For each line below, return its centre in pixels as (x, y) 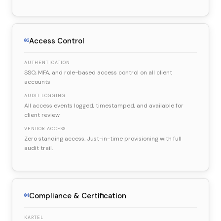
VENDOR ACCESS (45, 129)
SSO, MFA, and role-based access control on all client (98, 72)
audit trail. (38, 148)
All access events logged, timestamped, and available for (104, 105)
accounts (37, 82)
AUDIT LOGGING (45, 95)
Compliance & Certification (78, 196)
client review (42, 115)
